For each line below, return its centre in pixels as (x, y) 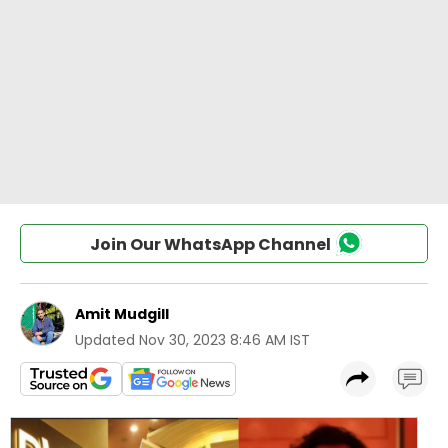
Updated (105, 340)
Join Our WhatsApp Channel (210, 244)
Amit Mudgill (122, 314)
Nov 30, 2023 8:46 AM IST (224, 340)
